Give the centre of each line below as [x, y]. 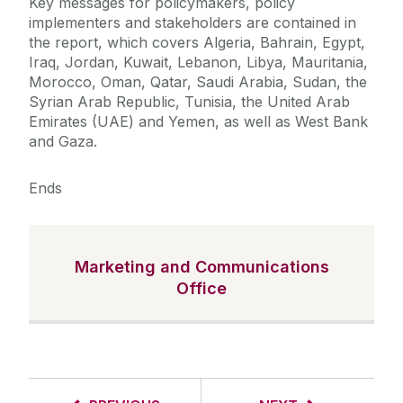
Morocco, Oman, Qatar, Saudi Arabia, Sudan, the [198, 82]
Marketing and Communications [201, 267]
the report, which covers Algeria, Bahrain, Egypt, [197, 43]
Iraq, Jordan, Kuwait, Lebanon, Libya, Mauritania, [198, 63]
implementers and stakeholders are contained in [193, 23]
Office [201, 289]
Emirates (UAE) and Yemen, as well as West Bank [198, 122]
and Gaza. [63, 142]
